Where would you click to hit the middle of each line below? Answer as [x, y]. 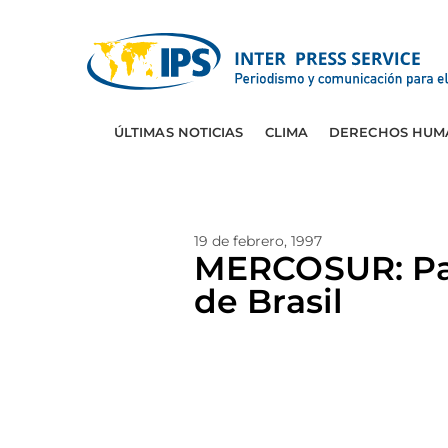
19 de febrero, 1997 [258, 241]
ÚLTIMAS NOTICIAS [178, 132]
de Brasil [268, 301]
